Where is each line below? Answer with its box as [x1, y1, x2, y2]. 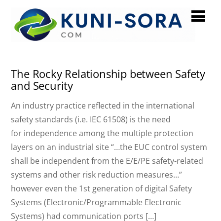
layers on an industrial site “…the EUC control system [11, 142, 208, 153]
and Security [11, 78, 74, 94]
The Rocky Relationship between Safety [11, 66, 206, 82]
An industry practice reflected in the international [11, 100, 195, 111]
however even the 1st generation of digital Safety [11, 183, 192, 194]
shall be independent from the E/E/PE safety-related [11, 155, 204, 167]
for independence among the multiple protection [11, 128, 194, 139]
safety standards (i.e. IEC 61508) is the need [11, 114, 171, 125]
